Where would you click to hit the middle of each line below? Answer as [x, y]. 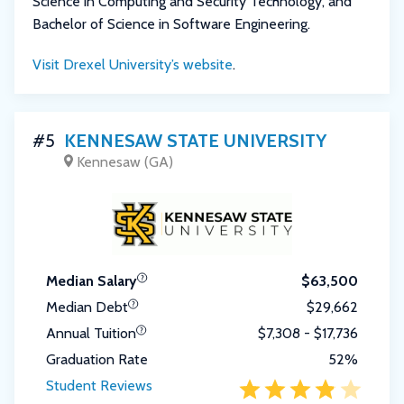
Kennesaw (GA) [125, 161]
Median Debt [87, 307]
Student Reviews [99, 385]
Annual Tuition [91, 333]
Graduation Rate [97, 359]
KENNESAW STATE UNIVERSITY [195, 140]
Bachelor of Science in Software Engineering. [171, 23]
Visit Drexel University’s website [133, 64]
